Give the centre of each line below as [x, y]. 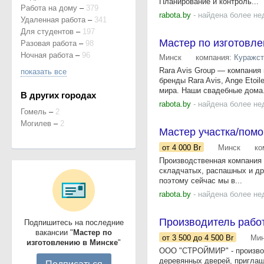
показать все [44, 72]
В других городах [58, 95]
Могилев [36, 123]
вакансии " [54, 232]
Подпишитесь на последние [74, 222]
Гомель [34, 112]
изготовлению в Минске [72, 242]
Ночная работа [47, 55]
